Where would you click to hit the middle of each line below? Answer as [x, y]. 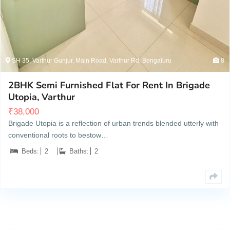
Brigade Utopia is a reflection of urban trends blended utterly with [113, 123]
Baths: [79, 151]
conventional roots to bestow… [58, 135]
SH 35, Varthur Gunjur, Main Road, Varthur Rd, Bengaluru [91, 61]
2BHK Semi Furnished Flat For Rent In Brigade [109, 85]
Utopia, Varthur [42, 97]
